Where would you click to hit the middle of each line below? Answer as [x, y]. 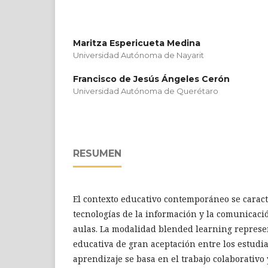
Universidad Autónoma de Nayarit [138, 55]
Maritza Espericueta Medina [137, 43]
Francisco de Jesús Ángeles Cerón [151, 79]
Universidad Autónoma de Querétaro [146, 91]
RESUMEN [97, 153]
